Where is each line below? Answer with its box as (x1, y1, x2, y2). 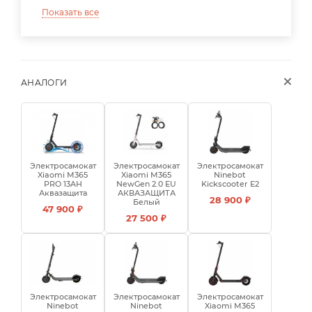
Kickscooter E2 (201, 178, 259, 189)
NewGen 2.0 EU (116, 178, 176, 189)
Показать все (42, 6, 99, 17)
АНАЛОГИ (21, 77, 68, 88)
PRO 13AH (43, 178, 82, 189)
